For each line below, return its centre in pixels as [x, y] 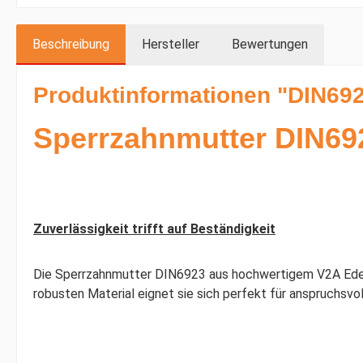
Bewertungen [270, 44]
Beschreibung [71, 44]
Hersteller [171, 44]
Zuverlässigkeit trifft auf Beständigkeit [154, 229]
